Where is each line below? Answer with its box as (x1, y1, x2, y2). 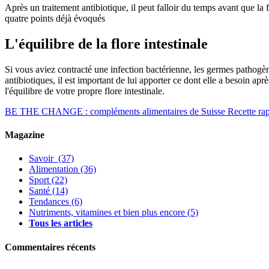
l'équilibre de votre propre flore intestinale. (5, 85, 165, 96)
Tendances (29, 196, 69, 207)
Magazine (5, 130, 44, 141)
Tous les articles (29, 218, 92, 229)
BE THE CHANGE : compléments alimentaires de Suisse (5, 106, 225, 116)
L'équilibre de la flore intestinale (5, 35, 208, 52)
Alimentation (29, 164, 78, 175)
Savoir (29, 153, 56, 164)
